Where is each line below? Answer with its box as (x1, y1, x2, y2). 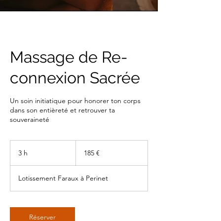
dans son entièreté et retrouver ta (10, 106, 115, 114)
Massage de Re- (10, 48, 128, 66)
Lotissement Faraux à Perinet (18, 174, 108, 183)
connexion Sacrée (10, 69, 140, 87)
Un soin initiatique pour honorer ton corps (10, 96, 141, 105)
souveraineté (10, 115, 49, 124)
